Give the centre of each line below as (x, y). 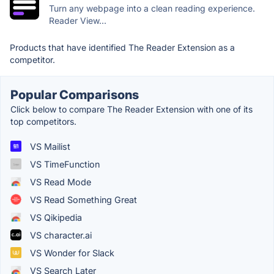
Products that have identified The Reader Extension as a (122, 47)
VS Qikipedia (55, 217)
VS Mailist (49, 146)
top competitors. (43, 121)
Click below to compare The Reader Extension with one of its (131, 109)
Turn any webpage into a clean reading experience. (152, 8)
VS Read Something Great (82, 199)
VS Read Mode (59, 182)
